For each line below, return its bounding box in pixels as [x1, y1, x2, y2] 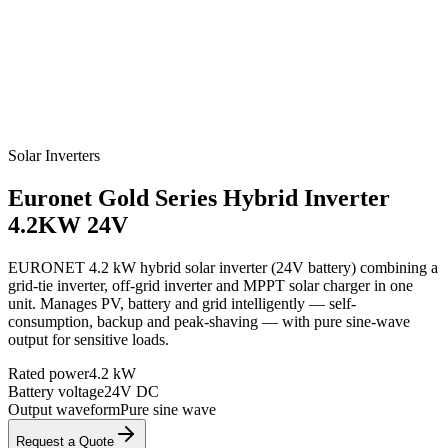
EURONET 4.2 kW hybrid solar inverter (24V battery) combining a [8, 258, 438, 276]
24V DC [104, 382, 159, 400]
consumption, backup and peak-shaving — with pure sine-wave [8, 312, 410, 330]
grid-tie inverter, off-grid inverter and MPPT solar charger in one [8, 276, 413, 294]
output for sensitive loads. [8, 330, 169, 348]
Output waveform [8, 400, 120, 418]
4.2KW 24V [8, 211, 128, 238]
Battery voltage [8, 382, 104, 400]
